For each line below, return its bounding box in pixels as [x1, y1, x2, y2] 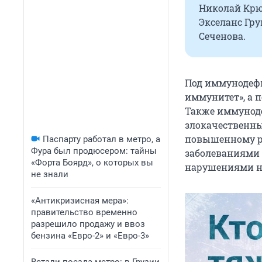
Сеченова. [199, 30, 246, 43]
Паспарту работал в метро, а [43, 134, 160, 144]
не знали [31, 169, 68, 180]
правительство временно [31, 207, 137, 218]
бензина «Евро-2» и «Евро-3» [31, 230, 149, 241]
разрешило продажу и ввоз [31, 219, 145, 229]
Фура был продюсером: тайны [31, 146, 157, 156]
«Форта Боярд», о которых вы [31, 157, 153, 168]
